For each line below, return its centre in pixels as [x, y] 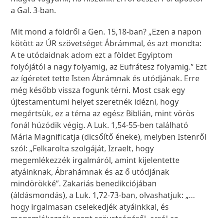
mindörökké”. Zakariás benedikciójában [84, 184]
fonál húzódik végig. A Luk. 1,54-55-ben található [100, 125]
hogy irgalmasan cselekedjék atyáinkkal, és [90, 207]
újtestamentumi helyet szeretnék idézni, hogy [95, 102]
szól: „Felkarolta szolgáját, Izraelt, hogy [82, 149]
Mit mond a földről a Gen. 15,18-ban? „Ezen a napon [106, 32]
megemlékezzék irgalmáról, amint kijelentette [95, 160]
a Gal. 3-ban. [35, 10]
